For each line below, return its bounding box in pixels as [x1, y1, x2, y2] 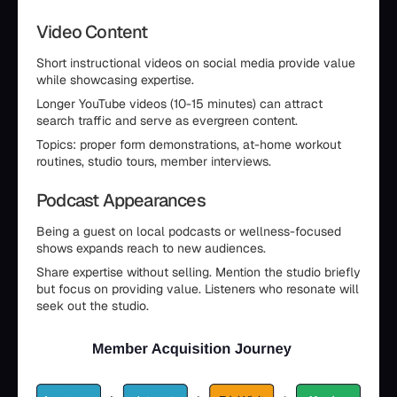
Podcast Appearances [36, 189, 206, 213]
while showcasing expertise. [36, 72, 194, 89]
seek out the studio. [36, 298, 149, 315]
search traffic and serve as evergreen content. [36, 113, 298, 129]
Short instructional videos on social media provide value [36, 55, 355, 72]
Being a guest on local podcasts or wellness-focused [36, 223, 341, 240]
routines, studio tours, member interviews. [36, 153, 271, 170]
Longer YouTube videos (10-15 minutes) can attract [36, 96, 323, 113]
